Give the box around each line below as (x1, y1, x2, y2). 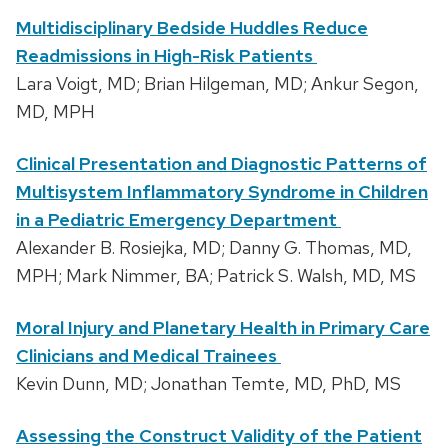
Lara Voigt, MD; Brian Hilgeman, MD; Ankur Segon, (16, 72, 419, 96)
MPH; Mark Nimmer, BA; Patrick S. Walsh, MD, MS (16, 264, 416, 288)
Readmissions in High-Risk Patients (16, 44, 317, 68)
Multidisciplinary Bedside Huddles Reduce (16, 16, 368, 40)
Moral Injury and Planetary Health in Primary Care (16, 316, 430, 340)
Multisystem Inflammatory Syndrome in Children (16, 180, 428, 204)
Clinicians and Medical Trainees (16, 344, 281, 368)
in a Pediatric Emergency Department (16, 208, 341, 232)
